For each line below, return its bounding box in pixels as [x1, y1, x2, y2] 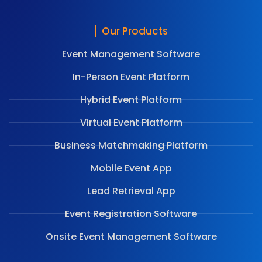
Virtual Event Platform [80, 115, 182, 129]
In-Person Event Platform [73, 70, 189, 84]
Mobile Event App [90, 161, 172, 175]
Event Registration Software [65, 206, 197, 220]
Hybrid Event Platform [80, 92, 182, 106]
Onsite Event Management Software [45, 229, 217, 243]
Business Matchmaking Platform [54, 138, 208, 152]
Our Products [101, 23, 168, 38]
